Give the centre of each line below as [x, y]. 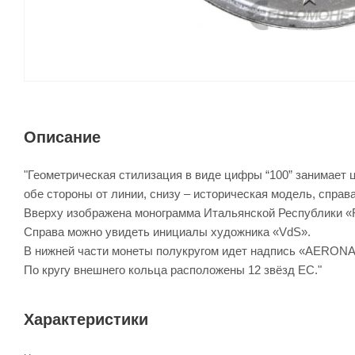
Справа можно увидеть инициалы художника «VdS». [167, 232]
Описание [62, 137]
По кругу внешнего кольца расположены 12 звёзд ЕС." [173, 270]
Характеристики [86, 320]
